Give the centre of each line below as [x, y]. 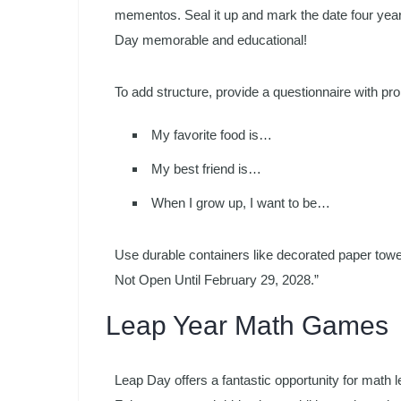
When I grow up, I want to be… [241, 202]
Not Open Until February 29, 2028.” [217, 279]
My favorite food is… [212, 134]
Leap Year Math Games [247, 325]
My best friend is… [206, 168]
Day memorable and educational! [211, 39]
